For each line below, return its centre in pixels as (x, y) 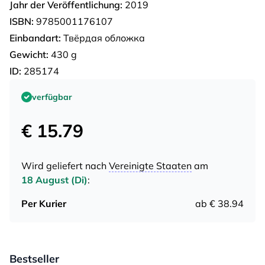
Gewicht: (29, 54)
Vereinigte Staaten (150, 165)
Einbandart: (35, 38)
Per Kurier (44, 203)
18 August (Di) (54, 180)
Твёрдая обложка (103, 38)
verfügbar (52, 97)
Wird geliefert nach (65, 165)
